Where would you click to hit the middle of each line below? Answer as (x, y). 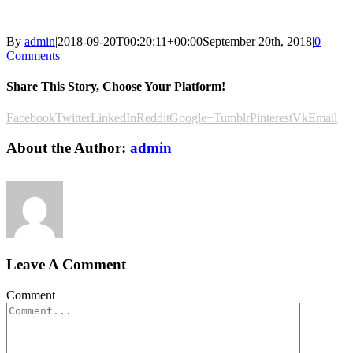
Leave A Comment (66, 265)
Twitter (73, 117)
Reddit (153, 117)
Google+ (191, 117)
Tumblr (232, 117)
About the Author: (68, 148)
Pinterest (271, 117)
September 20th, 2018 (257, 42)
